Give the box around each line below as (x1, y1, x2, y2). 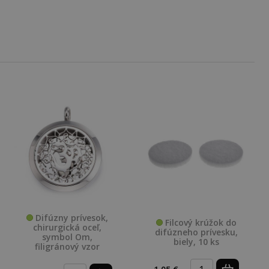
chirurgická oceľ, (33, 221, 102, 233)
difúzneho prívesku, (154, 226, 238, 238)
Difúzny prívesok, (33, 211, 109, 223)
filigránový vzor (35, 240, 100, 252)
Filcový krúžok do (162, 216, 237, 228)
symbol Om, (42, 231, 93, 243)
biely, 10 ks (173, 235, 219, 247)
